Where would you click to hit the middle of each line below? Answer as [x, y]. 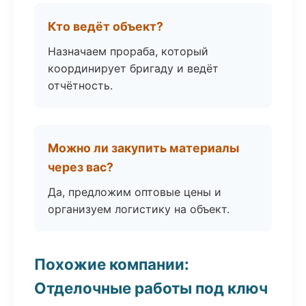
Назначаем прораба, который [128, 51]
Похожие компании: [112, 264]
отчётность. [80, 85]
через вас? [81, 167]
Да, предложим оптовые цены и [135, 192]
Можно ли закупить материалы [143, 148]
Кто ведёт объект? [106, 26]
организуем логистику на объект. [139, 209]
